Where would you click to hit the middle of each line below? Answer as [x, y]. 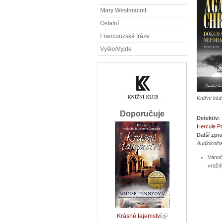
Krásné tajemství [139, 216]
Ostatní [110, 23]
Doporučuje [142, 114]
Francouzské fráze [125, 36]
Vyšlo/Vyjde [116, 49]
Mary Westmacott [123, 10]
